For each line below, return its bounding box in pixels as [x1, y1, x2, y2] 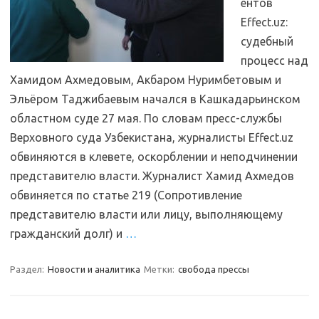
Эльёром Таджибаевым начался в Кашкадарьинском [10, 93, 300, 105]
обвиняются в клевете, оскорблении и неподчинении [10, 150, 298, 163]
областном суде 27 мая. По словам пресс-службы [10, 112, 282, 125]
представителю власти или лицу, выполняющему [10, 208, 283, 221]
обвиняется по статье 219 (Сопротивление [10, 189, 242, 202]
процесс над [241, 54, 308, 67]
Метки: [144, 264, 177, 274]
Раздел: [10, 264, 46, 274]
